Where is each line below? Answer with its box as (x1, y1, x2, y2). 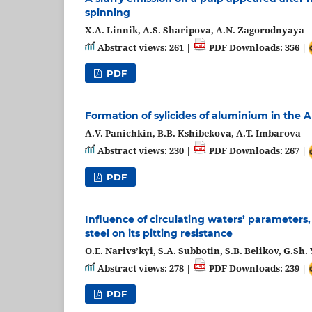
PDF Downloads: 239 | (207, 261, 309, 274)
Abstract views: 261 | (95, 40, 193, 54)
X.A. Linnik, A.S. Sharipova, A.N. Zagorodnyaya (85, 23, 304, 36)
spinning (85, 6, 130, 19)
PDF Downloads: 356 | (207, 40, 309, 54)
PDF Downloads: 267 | (207, 144, 309, 157)
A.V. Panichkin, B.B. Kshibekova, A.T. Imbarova (85, 127, 301, 140)
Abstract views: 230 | (95, 144, 193, 157)
